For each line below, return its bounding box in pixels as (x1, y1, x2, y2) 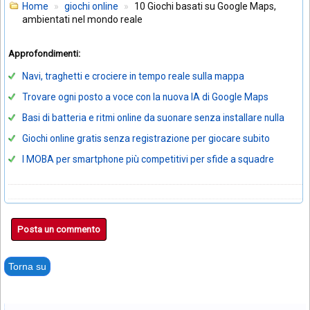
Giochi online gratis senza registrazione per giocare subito (22, 133, 270, 145)
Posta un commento (17, 224, 100, 235)
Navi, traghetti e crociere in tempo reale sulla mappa (22, 71, 244, 82)
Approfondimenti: (8, 48, 80, 59)
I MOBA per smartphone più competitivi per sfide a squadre (22, 154, 274, 165)
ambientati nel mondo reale (22, 13, 143, 25)
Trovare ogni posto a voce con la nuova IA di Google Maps (22, 91, 268, 103)
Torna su (8, 261, 46, 273)
